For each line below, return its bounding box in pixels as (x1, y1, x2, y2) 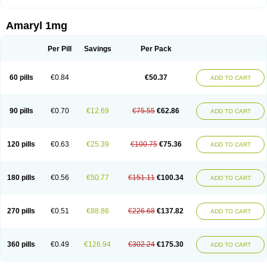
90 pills (9, 107, 33, 115)
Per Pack (140, 45, 172, 53)
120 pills (7, 140, 35, 148)
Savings (83, 45, 111, 53)
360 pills (7, 240, 35, 249)
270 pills (7, 207, 35, 215)
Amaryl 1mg (6, 20, 67, 32)
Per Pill (48, 45, 72, 53)
